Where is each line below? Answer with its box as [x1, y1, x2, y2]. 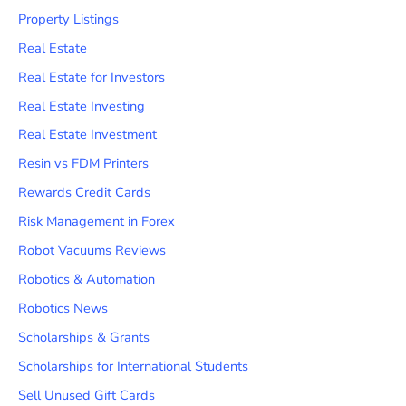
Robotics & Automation [18, 270, 155, 289]
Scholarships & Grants [18, 328, 150, 346]
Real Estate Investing [18, 96, 145, 115]
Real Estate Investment [18, 125, 157, 144]
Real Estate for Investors [18, 67, 165, 86]
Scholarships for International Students [18, 356, 248, 375]
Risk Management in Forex [18, 212, 175, 231]
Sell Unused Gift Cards [18, 385, 155, 404]
